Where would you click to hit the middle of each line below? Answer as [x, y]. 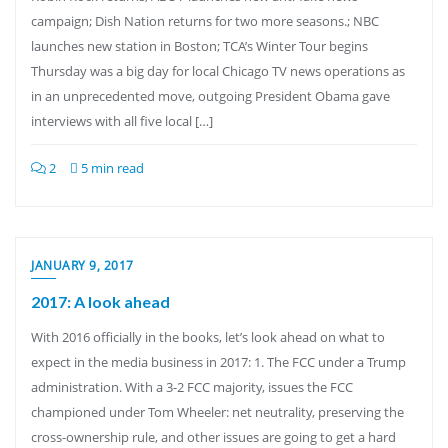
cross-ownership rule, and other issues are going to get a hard [213, 437]
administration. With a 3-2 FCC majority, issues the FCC [192, 387]
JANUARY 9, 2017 [82, 265]
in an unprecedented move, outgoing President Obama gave [210, 96]
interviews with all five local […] [122, 121]
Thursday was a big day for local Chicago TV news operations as [218, 71]
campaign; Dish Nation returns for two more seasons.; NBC [205, 21]
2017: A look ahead [100, 301]
